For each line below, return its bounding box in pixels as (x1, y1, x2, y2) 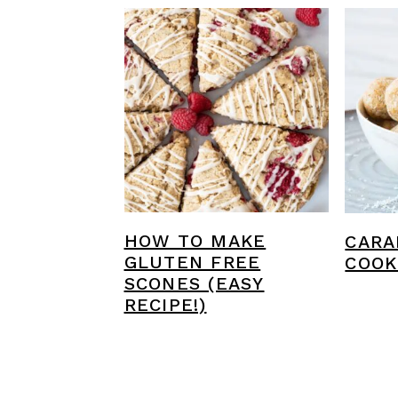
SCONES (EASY (123, 272, 265, 294)
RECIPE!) (123, 293, 207, 315)
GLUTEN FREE (123, 251, 261, 273)
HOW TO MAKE (123, 229, 267, 251)
